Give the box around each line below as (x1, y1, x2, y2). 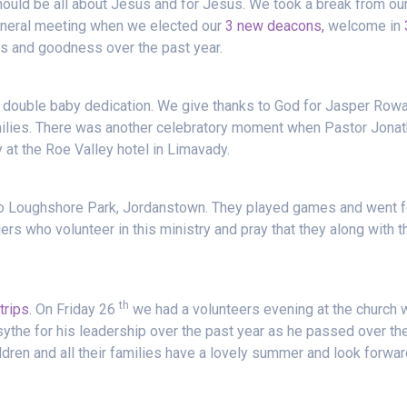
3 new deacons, (225, 17, 329, 35)
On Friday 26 (32, 301, 116, 318)
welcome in (328, 17, 405, 35)
